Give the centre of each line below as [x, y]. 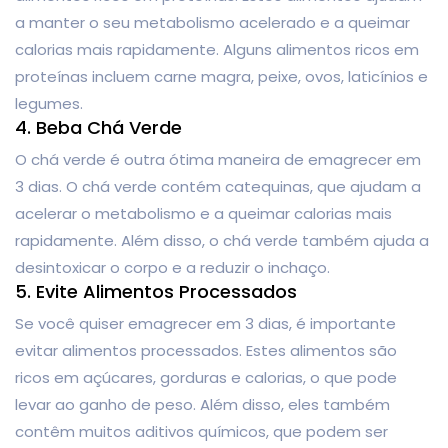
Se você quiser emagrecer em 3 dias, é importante [205, 323]
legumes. [49, 103]
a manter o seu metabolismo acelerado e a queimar [212, 22]
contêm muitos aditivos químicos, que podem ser [201, 431]
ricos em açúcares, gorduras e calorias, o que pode [206, 377]
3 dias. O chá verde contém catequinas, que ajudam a [218, 186]
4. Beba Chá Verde [98, 127]
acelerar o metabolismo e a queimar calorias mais [203, 213]
